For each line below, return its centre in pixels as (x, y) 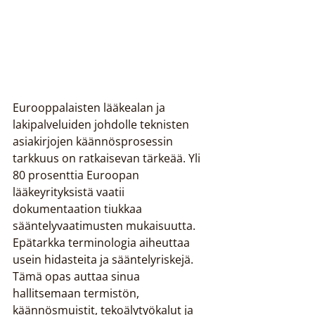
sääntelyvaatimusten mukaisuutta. (105, 226)
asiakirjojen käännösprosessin (94, 141)
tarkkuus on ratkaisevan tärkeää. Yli (108, 158)
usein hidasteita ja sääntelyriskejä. (104, 259)
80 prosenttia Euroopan (77, 175)
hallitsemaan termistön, (77, 293)
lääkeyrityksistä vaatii (70, 192)
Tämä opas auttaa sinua (78, 276)
